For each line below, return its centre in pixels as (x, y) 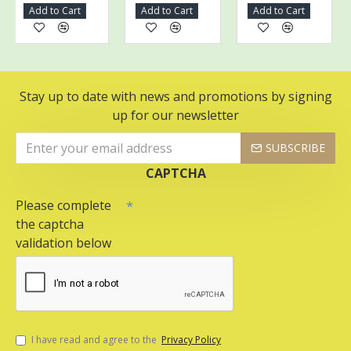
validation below (63, 243)
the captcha (50, 224)
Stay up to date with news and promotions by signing (175, 96)
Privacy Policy (191, 340)
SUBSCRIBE (295, 148)
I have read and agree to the (95, 340)
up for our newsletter (175, 115)
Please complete (63, 205)
